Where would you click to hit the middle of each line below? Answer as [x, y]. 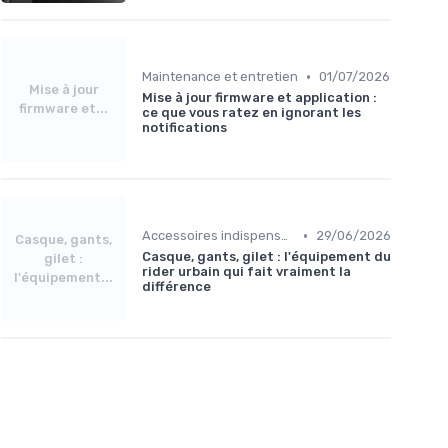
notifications [184, 128]
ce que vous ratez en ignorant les [251, 113]
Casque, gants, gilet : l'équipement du [266, 257]
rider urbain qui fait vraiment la [246, 272]
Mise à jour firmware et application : [259, 98]
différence [176, 287]
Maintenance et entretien [220, 77]
